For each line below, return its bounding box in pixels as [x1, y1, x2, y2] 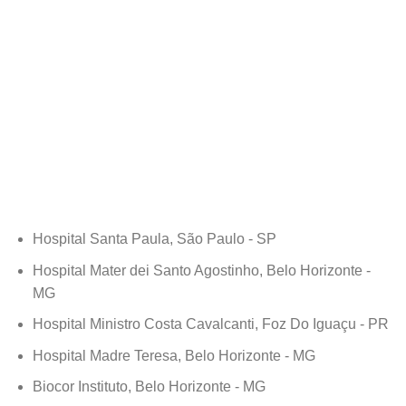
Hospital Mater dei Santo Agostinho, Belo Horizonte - [32, 262, 371, 278]
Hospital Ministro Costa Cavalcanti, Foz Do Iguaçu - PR [32, 316, 389, 333]
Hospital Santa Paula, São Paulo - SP [32, 231, 276, 247]
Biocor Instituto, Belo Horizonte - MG [32, 379, 266, 395]
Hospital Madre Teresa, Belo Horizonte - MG [32, 347, 315, 363]
